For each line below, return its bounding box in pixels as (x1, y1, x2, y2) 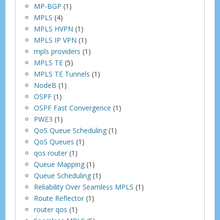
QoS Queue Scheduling (34, 125, 107, 135)
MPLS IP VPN (34, 35, 77, 45)
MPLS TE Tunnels (34, 69, 90, 79)
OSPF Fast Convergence (34, 103, 111, 112)
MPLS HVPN (34, 24, 74, 33)
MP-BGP (34, 1, 62, 11)
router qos (34, 204, 68, 214)
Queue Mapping (34, 159, 85, 169)
